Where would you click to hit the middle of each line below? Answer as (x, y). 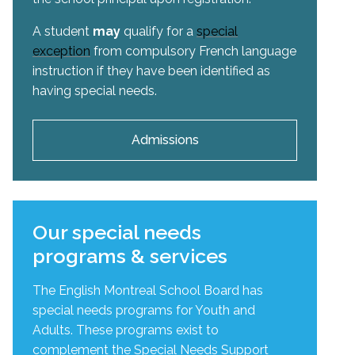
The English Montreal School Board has (148, 290)
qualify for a (157, 31)
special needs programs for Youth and (144, 310)
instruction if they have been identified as (151, 71)
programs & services (130, 256)
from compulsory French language (193, 51)
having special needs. (96, 90)
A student (63, 31)
